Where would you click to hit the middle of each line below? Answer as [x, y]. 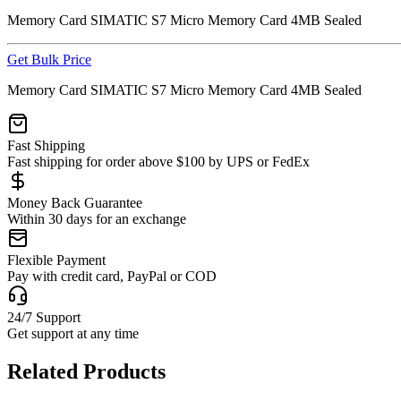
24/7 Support [44, 317]
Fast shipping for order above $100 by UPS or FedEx [158, 161]
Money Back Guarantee [75, 202]
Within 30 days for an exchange [97, 218]
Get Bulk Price [49, 59]
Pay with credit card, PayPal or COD [112, 276]
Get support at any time [73, 333]
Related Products [86, 371]
